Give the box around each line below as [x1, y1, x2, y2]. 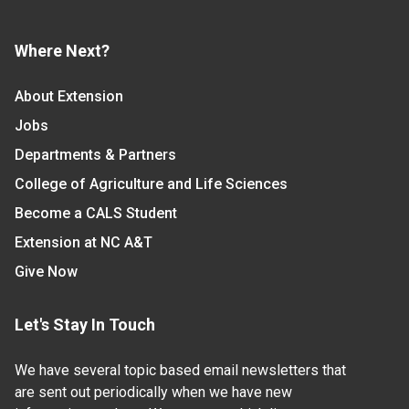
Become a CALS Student [15, 204, 177, 222]
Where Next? [15, 40, 110, 60]
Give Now [15, 262, 78, 280]
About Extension [15, 87, 123, 105]
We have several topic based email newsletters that [15, 361, 346, 379]
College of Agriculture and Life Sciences [15, 174, 288, 193]
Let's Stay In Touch [15, 314, 155, 334]
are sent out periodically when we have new [15, 383, 292, 401]
